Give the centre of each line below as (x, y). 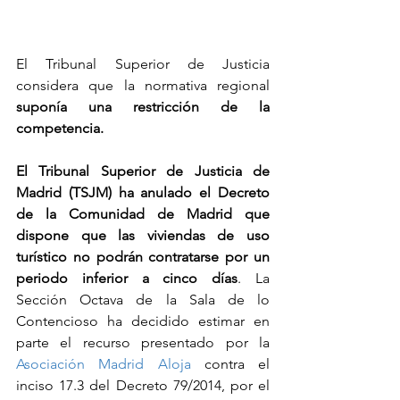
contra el (230, 364)
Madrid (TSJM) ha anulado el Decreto (143, 193)
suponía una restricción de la (143, 107)
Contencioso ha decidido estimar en (143, 321)
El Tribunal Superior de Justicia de (143, 171)
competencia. (60, 129)
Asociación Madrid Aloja (104, 364)
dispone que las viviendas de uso (143, 236)
